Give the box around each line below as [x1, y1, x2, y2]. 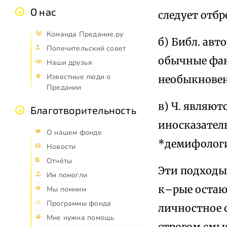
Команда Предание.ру [47, 29, 123, 40]
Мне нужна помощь [47, 213, 115, 223]
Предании [47, 83, 82, 93]
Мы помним [47, 184, 86, 195]
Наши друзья [47, 58, 93, 68]
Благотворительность [30, 104, 136, 117]
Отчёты [47, 156, 72, 166]
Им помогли [47, 170, 88, 180]
